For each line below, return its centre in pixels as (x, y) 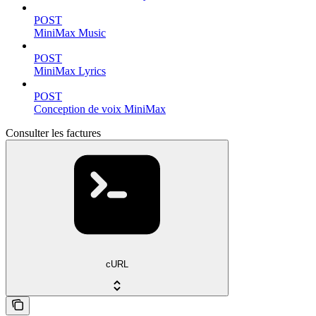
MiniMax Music (70, 33)
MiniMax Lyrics (70, 71)
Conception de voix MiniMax (100, 109)
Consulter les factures (53, 133)
